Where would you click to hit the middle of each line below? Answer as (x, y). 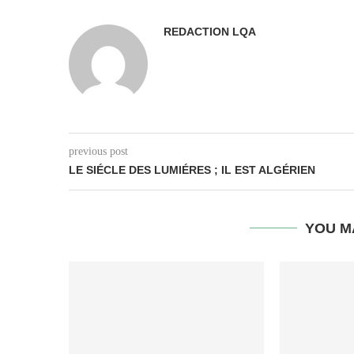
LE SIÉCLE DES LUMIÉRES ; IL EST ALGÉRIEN (192, 170)
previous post (98, 151)
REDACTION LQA (210, 32)
